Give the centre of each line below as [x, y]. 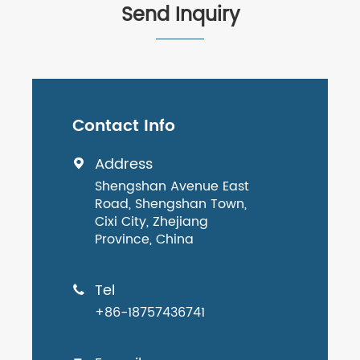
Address [124, 165]
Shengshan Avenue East [172, 187]
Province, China [144, 240]
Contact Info [124, 127]
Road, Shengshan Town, [171, 205]
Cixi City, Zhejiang [151, 222]
